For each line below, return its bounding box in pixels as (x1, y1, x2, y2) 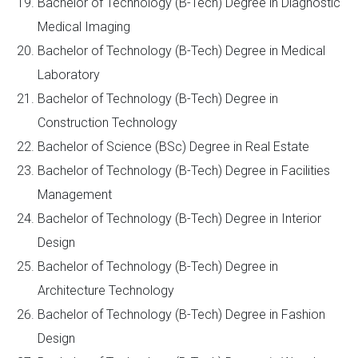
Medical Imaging (38, 19, 130, 34)
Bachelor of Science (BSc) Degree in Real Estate (38, 139, 309, 154)
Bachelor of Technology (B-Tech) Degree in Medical (38, 43, 325, 58)
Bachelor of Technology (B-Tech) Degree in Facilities (38, 163, 330, 178)
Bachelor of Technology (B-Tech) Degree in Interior (38, 211, 321, 226)
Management (38, 187, 112, 202)
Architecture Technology (38, 283, 174, 298)
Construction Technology (38, 115, 177, 130)
